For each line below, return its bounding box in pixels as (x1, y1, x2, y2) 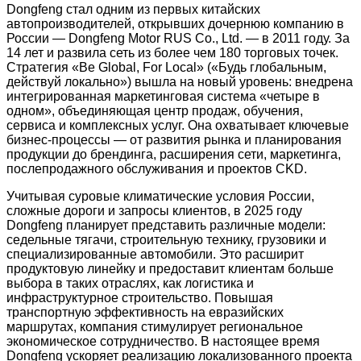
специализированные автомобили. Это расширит (6, 247, 304, 261)
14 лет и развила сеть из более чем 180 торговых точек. (6, 45, 338, 60)
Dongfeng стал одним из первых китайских (6, 2, 260, 16)
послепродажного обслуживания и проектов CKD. (6, 161, 307, 176)
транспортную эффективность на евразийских (6, 305, 284, 319)
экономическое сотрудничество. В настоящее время (6, 334, 320, 348)
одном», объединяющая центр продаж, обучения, (6, 103, 303, 118)
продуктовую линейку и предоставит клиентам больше (6, 261, 334, 276)
